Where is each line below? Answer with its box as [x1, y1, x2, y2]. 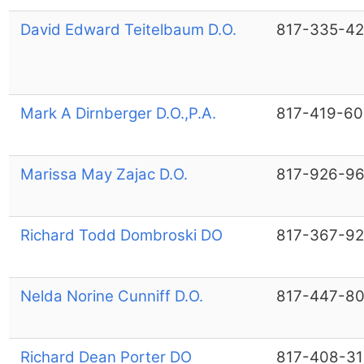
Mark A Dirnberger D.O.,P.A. [19, 103, 216, 123]
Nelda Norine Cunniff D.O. [19, 286, 203, 305]
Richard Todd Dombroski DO [19, 225, 223, 245]
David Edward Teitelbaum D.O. [19, 19, 236, 39]
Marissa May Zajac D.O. [19, 164, 188, 184]
